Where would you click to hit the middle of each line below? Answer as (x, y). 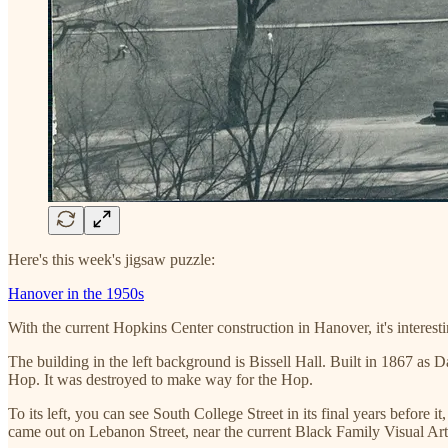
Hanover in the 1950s (76, 293)
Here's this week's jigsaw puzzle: (111, 259)
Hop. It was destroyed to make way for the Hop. (160, 379)
